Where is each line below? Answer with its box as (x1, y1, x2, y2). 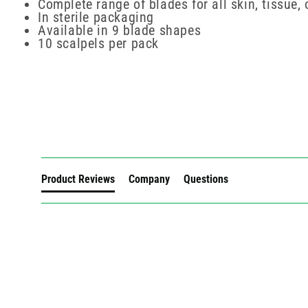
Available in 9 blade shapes (38, 22, 201, 39)
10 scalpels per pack (38, 35, 159, 52)
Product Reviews (41, 173, 115, 186)
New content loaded (41, 106, 137, 120)
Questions (184, 173, 228, 186)
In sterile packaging (38, 9, 154, 26)
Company (129, 173, 170, 186)
